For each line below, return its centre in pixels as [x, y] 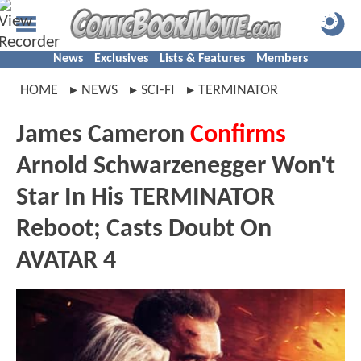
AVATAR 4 [66, 261]
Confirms [238, 135]
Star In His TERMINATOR [145, 198]
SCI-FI [158, 91]
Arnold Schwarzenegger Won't [176, 167]
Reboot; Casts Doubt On [144, 230]
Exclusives [121, 59]
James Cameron [103, 135]
